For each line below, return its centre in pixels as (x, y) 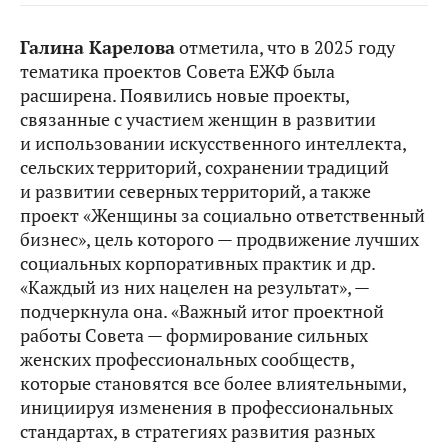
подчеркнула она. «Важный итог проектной (202, 312)
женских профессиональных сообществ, (187, 360)
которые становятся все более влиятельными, (213, 384)
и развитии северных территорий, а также (195, 192)
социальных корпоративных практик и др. (197, 264)
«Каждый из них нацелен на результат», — (194, 288)
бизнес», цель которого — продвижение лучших (219, 240)
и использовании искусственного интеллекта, (213, 144)
